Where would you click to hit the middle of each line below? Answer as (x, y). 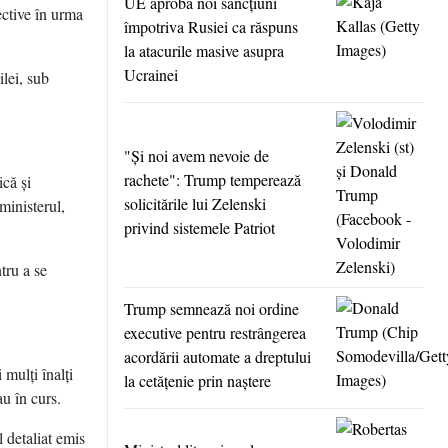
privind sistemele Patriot (199, 228)
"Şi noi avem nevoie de (196, 156)
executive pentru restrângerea (215, 333)
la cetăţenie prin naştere (197, 381)
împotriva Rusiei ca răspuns (211, 27)
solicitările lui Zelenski (195, 204)
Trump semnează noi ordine (211, 309)
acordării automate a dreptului (217, 357)
